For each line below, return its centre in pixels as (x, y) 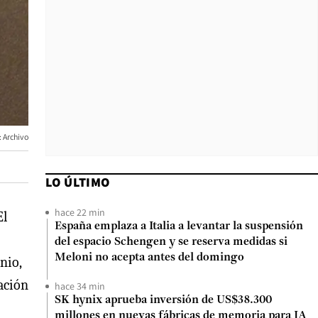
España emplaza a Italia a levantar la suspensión (179, 226)
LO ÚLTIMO (78, 182)
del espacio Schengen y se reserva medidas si (171, 242)
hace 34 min (80, 286)
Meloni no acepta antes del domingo (149, 258)
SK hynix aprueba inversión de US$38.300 (163, 300)
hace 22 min (80, 212)
